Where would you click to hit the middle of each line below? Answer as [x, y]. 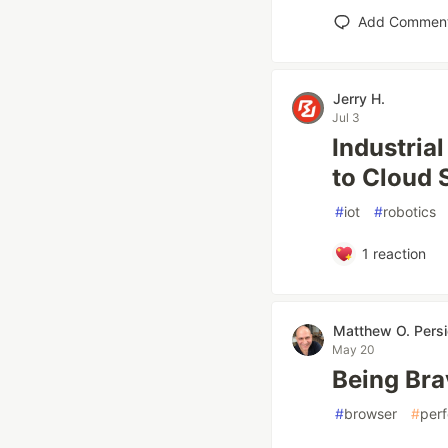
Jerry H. [359, 98]
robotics [409, 211]
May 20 [353, 349]
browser [370, 413]
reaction [397, 253]
